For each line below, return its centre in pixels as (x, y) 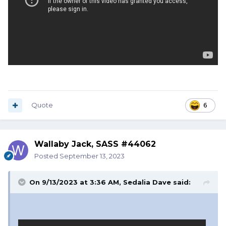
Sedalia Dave (147, 182)
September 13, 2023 (92, 156)
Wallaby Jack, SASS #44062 (95, 144)
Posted (47, 156)
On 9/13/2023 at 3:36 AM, (76, 182)
